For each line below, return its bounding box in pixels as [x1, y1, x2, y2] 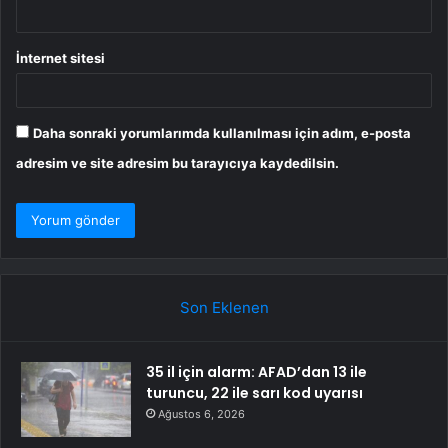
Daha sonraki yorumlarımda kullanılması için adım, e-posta [33, 125, 411, 142]
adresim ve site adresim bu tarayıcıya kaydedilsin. [16, 155, 339, 172]
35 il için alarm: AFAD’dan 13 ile [146, 362, 367, 383]
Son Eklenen [179, 298, 269, 318]
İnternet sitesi [16, 50, 105, 67]
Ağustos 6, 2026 [158, 407, 245, 422]
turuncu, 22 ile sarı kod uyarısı [146, 383, 363, 404]
